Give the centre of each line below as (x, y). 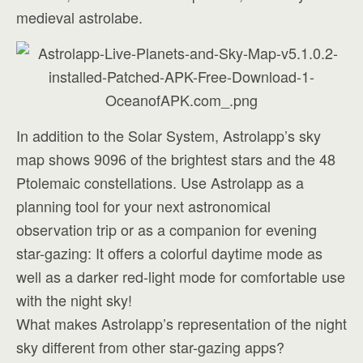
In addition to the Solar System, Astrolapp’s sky (169, 135)
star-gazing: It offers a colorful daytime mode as (169, 253)
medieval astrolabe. (79, 17)
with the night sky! (74, 300)
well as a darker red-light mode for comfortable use (181, 276)
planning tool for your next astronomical (143, 206)
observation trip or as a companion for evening (167, 229)
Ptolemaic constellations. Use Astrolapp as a (160, 182)
